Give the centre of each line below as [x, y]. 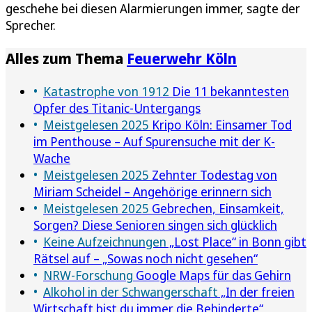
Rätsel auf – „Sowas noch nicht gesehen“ [146, 258]
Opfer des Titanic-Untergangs [117, 108]
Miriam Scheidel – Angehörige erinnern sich [153, 191]
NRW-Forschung [88, 275]
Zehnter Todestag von [213, 174]
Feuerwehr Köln [182, 58]
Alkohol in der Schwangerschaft [131, 291]
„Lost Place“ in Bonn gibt [236, 241]
